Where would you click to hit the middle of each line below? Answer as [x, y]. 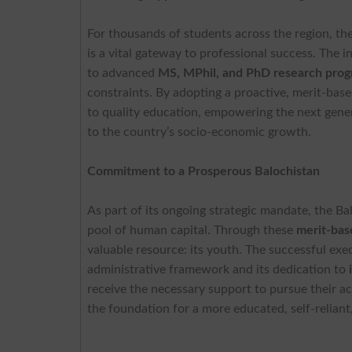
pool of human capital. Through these [192, 230]
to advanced [123, 73]
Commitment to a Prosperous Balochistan [204, 171]
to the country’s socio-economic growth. [200, 132]
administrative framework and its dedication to [218, 269]
